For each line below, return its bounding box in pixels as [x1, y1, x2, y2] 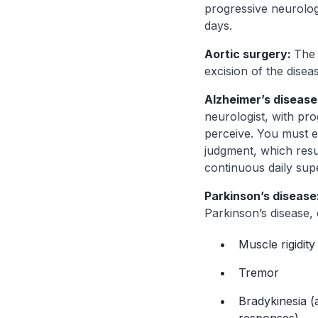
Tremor [238, 265, 279, 280]
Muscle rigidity [238, 237, 315, 251]
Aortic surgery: [204, 47, 294, 61]
